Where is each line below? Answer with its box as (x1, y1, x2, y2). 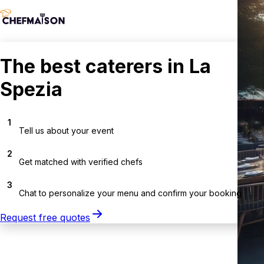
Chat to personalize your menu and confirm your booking (19, 187, 242, 198)
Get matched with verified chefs (19, 156, 143, 167)
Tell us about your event (19, 125, 114, 136)
